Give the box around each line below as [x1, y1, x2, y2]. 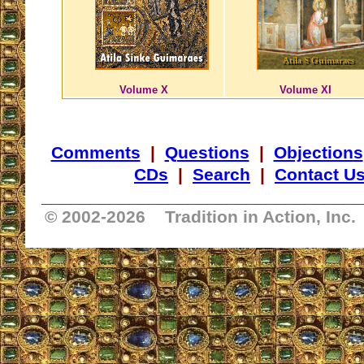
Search [193, 165, 250, 184]
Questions [164, 143, 249, 162]
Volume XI [279, 84, 331, 97]
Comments [50, 143, 141, 162]
